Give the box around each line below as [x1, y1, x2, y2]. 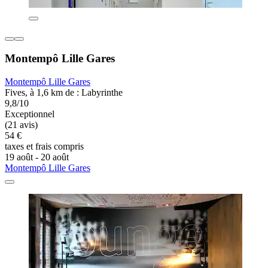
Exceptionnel [5, 109, 54, 120]
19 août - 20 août [5, 152, 69, 163]
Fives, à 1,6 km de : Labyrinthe [5, 87, 123, 98]
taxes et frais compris [5, 141, 84, 152]
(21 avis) [5, 120, 38, 130]
